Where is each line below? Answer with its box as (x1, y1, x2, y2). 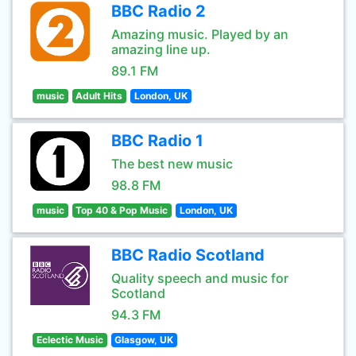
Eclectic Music (36, 334, 103, 346)
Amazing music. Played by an (111, 26, 288, 42)
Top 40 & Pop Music (75, 204, 168, 216)
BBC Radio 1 (111, 131, 203, 150)
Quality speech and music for (111, 270, 288, 286)
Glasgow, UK (114, 334, 174, 346)
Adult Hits (75, 90, 123, 102)
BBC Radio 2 (111, 2, 206, 21)
